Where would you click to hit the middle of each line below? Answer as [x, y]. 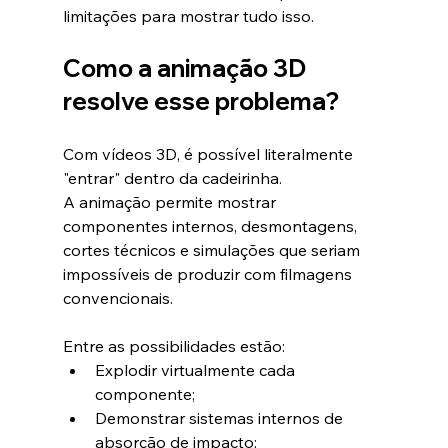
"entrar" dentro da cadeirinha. [172, 178]
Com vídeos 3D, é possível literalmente [209, 154]
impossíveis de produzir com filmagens [209, 274]
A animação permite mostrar [171, 202]
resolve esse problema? [200, 101]
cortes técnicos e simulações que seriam [213, 250]
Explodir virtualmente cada [196, 370]
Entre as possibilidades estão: [173, 346]
